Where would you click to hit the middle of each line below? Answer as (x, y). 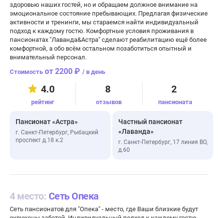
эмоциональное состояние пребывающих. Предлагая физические (109, 13)
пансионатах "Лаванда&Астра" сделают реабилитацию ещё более (108, 40)
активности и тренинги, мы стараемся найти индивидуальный (104, 22)
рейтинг (43, 102)
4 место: (29, 196)
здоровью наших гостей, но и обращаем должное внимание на (104, 5)
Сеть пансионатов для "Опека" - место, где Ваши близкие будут (104, 209)
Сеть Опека (73, 196)
